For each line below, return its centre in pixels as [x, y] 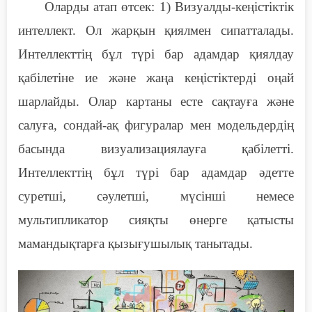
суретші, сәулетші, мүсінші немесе [156, 196]
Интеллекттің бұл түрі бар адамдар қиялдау [156, 54]
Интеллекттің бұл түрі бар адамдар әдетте [156, 173]
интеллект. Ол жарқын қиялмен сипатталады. [156, 31]
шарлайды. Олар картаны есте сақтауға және [156, 102]
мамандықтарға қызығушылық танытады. [135, 244]
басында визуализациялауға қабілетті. [156, 149]
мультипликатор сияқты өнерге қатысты [156, 220]
